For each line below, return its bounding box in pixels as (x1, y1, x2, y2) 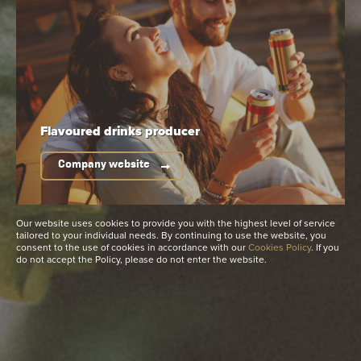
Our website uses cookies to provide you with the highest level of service (16, 216, 335, 230)
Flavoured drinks (40, 122, 145, 141)
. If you (311, 240, 339, 255)
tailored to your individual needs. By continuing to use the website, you (16, 228, 326, 243)
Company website (58, 157, 150, 172)
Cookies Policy (248, 240, 311, 255)
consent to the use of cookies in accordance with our (16, 240, 248, 255)
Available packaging (73, 73, 288, 106)
